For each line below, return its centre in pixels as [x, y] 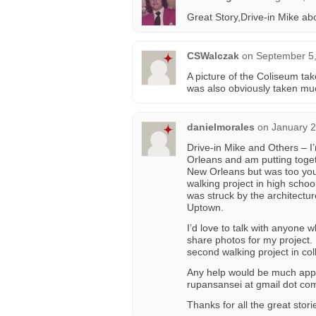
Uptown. [205, 207]
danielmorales [221, 127]
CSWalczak [213, 56]
